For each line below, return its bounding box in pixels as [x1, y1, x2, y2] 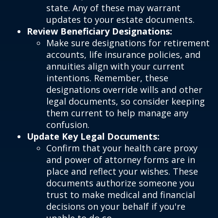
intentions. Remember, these [46, 72, 168, 84]
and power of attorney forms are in [46, 154, 195, 166]
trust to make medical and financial [46, 189, 195, 201]
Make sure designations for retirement [46, 37, 210, 49]
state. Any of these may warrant [46, 2, 181, 14]
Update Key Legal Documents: [27, 130, 160, 143]
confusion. [46, 119, 90, 131]
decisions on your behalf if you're [46, 200, 185, 213]
